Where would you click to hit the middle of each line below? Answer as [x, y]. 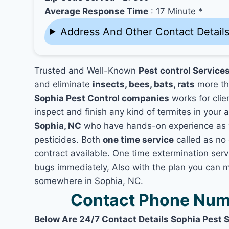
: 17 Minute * [176, 11]
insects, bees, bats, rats [144, 84]
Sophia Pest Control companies [102, 98]
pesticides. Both [69, 139]
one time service [139, 139]
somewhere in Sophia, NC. [89, 181]
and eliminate [64, 84]
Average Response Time [97, 11]
